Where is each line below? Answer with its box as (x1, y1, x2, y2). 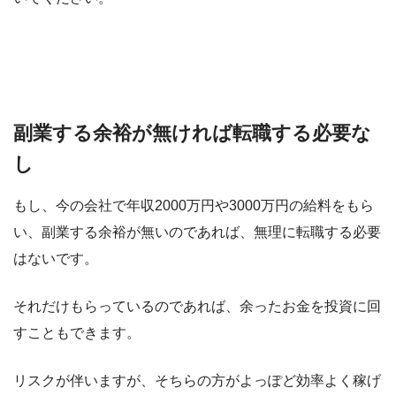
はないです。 (13, 251, 98, 267)
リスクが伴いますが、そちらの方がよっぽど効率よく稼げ (13, 373, 381, 389)
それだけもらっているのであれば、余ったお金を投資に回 (13, 299, 381, 315)
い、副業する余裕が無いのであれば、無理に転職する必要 (13, 225, 381, 240)
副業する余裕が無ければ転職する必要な (13, 121, 371, 144)
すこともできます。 (13, 325, 141, 341)
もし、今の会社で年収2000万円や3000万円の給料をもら (13, 198, 374, 214)
